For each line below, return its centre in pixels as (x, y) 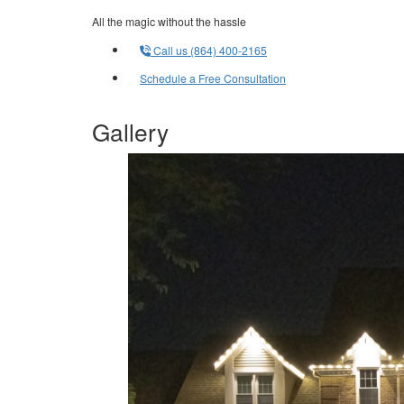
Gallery (130, 132)
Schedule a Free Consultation (213, 78)
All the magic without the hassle (169, 22)
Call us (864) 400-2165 (209, 50)
